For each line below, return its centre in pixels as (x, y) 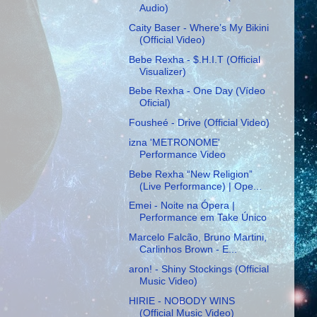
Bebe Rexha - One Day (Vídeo (197, 91)
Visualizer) (162, 71)
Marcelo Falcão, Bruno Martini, (197, 237)
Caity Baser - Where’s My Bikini (198, 27)
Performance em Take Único (203, 218)
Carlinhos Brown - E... (188, 249)
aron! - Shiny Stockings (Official (198, 269)
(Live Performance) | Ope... (200, 186)
